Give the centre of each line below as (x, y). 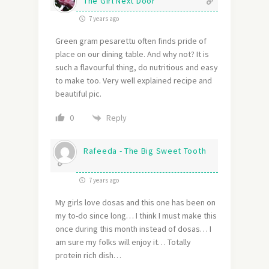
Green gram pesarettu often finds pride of (131, 41)
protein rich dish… (88, 255)
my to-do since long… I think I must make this (136, 216)
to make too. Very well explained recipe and (134, 81)
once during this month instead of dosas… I (133, 229)
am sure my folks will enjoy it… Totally (123, 242)
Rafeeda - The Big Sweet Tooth (145, 151)
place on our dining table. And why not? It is (132, 54)
